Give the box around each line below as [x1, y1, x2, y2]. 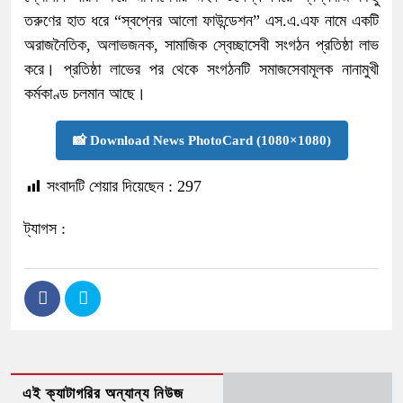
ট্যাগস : [24, 219, 66, 237]
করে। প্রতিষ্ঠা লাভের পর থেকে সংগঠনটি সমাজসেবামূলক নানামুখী [24, 59, 379, 78]
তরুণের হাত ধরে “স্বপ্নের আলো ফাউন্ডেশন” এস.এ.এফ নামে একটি [24, 11, 379, 30]
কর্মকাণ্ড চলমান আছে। [24, 84, 146, 103]
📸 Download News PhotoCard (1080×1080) [72, 132, 331, 148]
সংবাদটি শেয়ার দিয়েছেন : [47, 176, 173, 195]
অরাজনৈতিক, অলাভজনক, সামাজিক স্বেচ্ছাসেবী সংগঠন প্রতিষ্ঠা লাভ [24, 35, 379, 54]
